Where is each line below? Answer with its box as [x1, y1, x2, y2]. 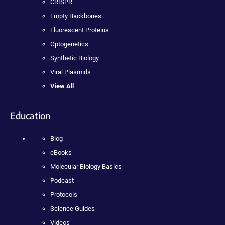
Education [10, 109, 50, 121]
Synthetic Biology [50, 54, 99, 62]
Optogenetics [50, 40, 88, 48]
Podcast [50, 176, 74, 184]
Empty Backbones [50, 12, 101, 20]
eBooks [50, 148, 72, 156]
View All [50, 82, 74, 90]
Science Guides [50, 204, 95, 212]
